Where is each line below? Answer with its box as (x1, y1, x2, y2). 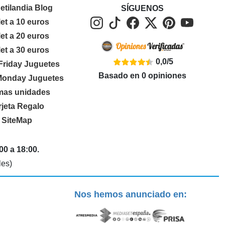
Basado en (98, 71, 142, 80)
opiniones (146, 71, 187, 80)
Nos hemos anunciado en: (74, 189, 187, 199)
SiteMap (2, 116, 33, 125)
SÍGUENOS (121, 4, 164, 13)
